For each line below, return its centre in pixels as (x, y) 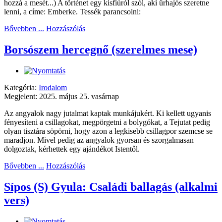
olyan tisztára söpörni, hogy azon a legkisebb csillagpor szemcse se (108, 131)
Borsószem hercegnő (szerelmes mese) (101, 50)
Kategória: (21, 88)
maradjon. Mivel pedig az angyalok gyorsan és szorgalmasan (99, 140)
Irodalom (53, 88)
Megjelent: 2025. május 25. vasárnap (61, 97)
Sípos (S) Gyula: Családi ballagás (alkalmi (111, 187)
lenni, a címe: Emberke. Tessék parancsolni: (72, 12)
